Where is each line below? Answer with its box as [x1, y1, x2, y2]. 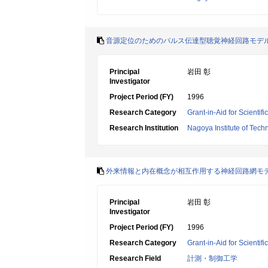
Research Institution [109, 124, 178, 132]
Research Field [109, 254, 161, 263]
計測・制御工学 [187, 254, 237, 263]
